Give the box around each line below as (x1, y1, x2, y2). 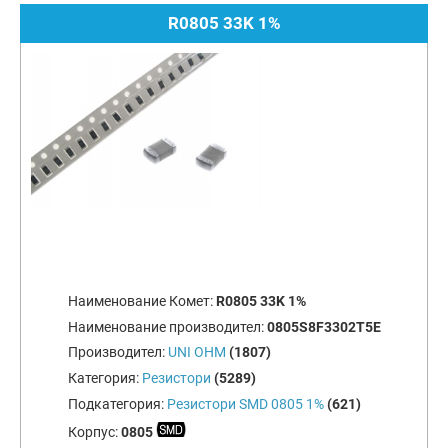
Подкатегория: (67, 395, 167, 412)
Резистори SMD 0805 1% (166, 395, 324, 412)
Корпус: (67, 423, 121, 440)
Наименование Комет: (67, 292, 216, 309)
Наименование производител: (67, 318, 267, 335)
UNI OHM (167, 344, 226, 361)
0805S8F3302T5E (266, 318, 381, 335)
